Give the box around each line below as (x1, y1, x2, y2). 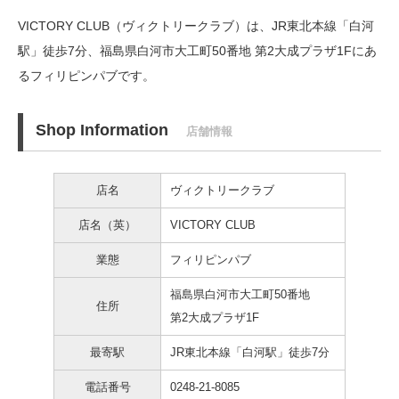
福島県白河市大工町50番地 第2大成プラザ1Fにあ (100, 44, 377, 58)
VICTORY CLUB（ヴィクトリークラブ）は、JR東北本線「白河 (18, 19, 374, 33)
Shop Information (35, 120, 168, 139)
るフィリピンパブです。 (18, 69, 155, 83)
